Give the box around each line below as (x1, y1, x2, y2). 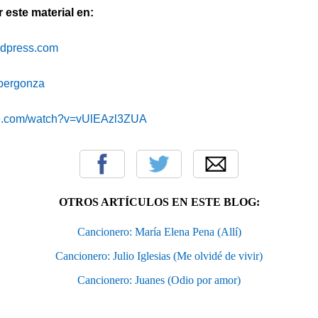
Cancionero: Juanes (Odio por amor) (77, 273, 241, 286)
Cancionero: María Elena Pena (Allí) (77, 225, 241, 238)
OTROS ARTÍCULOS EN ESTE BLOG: (58, 195, 260, 208)
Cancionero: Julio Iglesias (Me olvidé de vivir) (55, 249, 263, 262)
